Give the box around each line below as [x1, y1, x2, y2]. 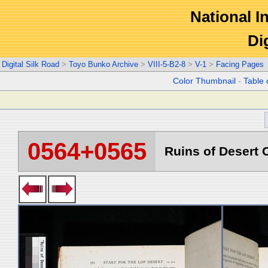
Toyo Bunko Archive [69, 60, 138, 69]
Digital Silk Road [2, 60, 59, 69]
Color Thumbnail [173, 77, 236, 86]
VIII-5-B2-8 [148, 60, 185, 69]
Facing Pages [216, 60, 264, 69]
